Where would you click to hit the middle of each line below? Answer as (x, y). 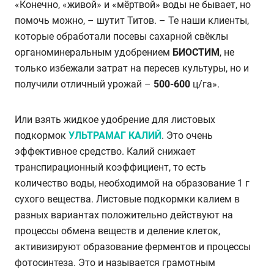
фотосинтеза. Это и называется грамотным (115, 262)
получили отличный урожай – (84, 84)
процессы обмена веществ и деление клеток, (117, 231)
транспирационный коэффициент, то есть (110, 167)
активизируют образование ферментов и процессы (133, 246)
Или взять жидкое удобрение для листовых (115, 119)
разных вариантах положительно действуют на (124, 215)
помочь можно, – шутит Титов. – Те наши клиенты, (132, 20)
